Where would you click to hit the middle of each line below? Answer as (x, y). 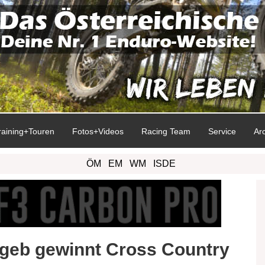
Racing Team (166, 131)
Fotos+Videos (98, 131)
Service (222, 131)
